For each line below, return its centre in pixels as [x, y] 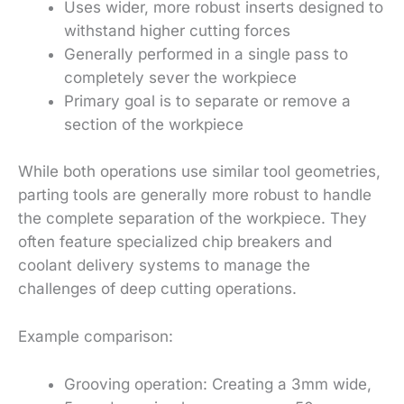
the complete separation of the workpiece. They [193, 218]
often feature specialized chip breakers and [175, 241]
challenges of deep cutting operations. [157, 288]
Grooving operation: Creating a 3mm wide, [218, 384]
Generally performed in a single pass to [206, 55]
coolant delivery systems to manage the [164, 265]
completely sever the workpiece [180, 78]
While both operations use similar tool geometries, [199, 171]
